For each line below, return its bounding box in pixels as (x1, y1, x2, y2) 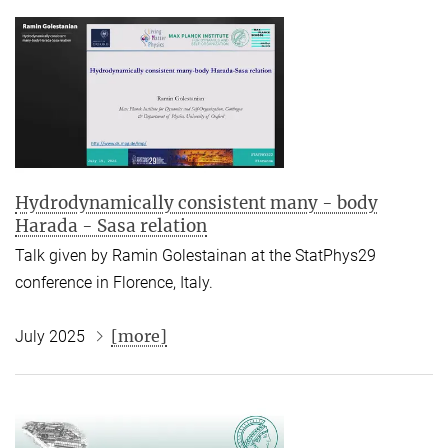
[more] (111, 325, 167, 346)
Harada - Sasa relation (15, 214, 207, 237)
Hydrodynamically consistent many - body (15, 191, 378, 214)
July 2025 (15, 326, 89, 346)
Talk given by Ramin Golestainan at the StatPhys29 (15, 245, 376, 265)
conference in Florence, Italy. (15, 272, 213, 292)
